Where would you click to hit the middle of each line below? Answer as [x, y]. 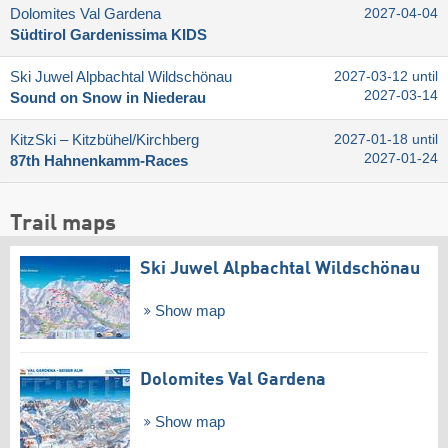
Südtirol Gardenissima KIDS [108, 35]
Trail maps [63, 224]
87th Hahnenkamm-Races [99, 161]
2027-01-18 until [386, 140]
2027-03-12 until [386, 77]
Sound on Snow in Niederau [108, 98]
